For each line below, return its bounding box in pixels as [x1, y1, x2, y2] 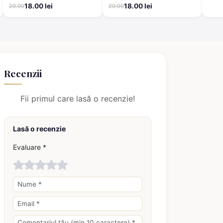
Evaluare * [13, 143, 47, 152]
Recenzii [3, 66, 42, 80]
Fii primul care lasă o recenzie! [20, 94, 135, 104]
